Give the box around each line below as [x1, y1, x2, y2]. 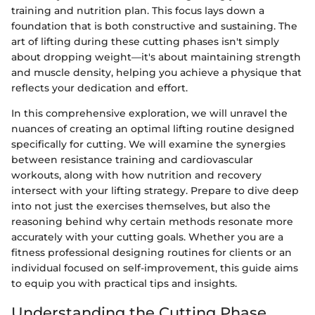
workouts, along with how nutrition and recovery [11, 168, 262, 181]
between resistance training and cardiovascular [11, 153, 253, 166]
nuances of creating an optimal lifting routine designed [11, 122, 295, 135]
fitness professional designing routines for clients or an [11, 245, 292, 259]
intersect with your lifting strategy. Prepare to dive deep [11, 184, 299, 197]
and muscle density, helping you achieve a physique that [11, 65, 302, 79]
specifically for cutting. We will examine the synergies [11, 137, 285, 150]
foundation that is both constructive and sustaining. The [11, 19, 297, 32]
